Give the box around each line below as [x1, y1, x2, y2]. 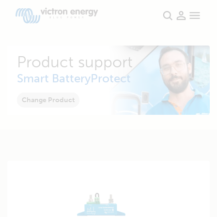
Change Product [22, 96, 75, 104]
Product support [17, 53, 133, 71]
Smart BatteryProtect [17, 71, 131, 85]
